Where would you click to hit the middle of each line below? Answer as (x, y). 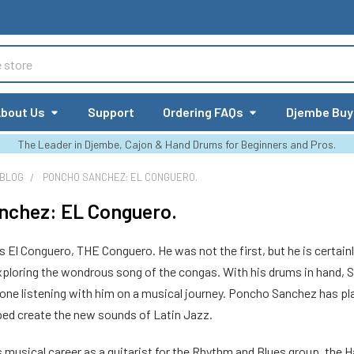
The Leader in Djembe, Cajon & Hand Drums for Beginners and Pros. (177, 144)
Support (111, 112)
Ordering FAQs (203, 112)
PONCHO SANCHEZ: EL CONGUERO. (121, 177)
